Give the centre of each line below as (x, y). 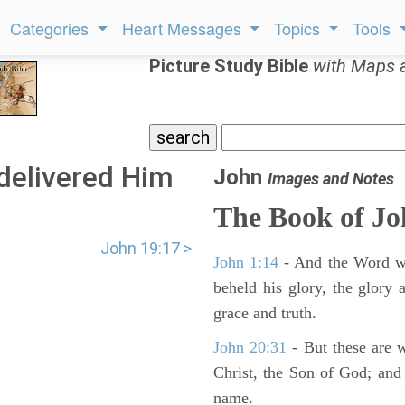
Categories (52, 28)
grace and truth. (265, 313)
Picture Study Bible (231, 66)
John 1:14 (246, 262)
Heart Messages (184, 28)
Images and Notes (331, 179)
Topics (300, 28)
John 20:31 (250, 347)
